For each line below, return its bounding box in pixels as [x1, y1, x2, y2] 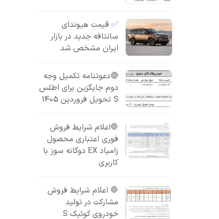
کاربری [99, 157, 119, 169]
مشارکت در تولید [66, 197, 119, 208]
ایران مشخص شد [60, 43, 119, 54]
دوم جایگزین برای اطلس [39, 82, 119, 94]
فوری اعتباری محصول [47, 133, 119, 145]
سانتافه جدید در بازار [50, 31, 119, 43]
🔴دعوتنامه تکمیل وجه [44, 70, 119, 82]
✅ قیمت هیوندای [62, 19, 119, 31]
